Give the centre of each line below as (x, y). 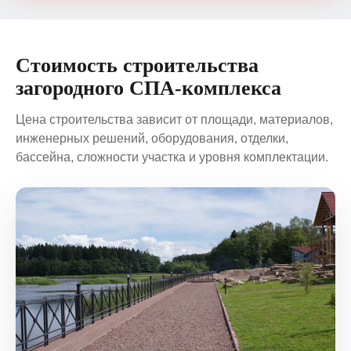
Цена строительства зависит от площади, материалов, (174, 119)
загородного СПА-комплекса (148, 88)
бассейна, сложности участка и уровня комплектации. (172, 157)
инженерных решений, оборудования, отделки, (152, 138)
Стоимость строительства (137, 65)
